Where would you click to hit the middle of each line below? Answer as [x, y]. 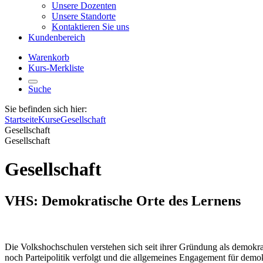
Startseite [21, 119]
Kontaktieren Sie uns [90, 27]
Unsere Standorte [84, 16]
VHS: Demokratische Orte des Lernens [123, 200]
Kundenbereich [57, 37]
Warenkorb [49, 57]
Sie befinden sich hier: [46, 109]
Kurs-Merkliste [56, 68]
